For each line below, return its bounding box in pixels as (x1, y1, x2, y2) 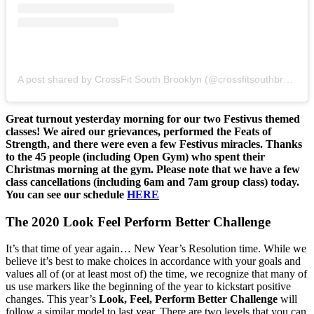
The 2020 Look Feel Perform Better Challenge (6, 214, 271, 229)
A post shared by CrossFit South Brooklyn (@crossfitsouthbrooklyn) (283, 74, 293, 86)
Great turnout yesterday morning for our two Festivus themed (6, 113, 300, 125)
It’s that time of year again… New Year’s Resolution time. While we (6, 243, 306, 255)
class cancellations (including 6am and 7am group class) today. (6, 176, 299, 189)
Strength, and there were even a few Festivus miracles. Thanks (6, 138, 302, 151)
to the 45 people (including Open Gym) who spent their (6, 151, 265, 163)
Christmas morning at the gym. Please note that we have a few (6, 163, 300, 176)
